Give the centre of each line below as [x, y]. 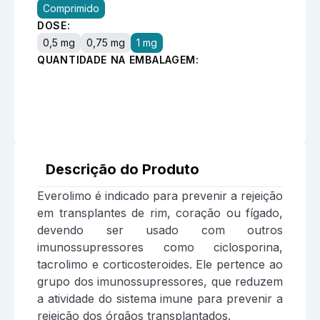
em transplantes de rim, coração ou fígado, [160, 213]
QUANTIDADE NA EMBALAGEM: [118, 59]
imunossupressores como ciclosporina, [160, 247]
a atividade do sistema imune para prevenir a [160, 299]
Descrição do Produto [122, 170]
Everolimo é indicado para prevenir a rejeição [160, 196]
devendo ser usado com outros [160, 230]
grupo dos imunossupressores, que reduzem [160, 282]
